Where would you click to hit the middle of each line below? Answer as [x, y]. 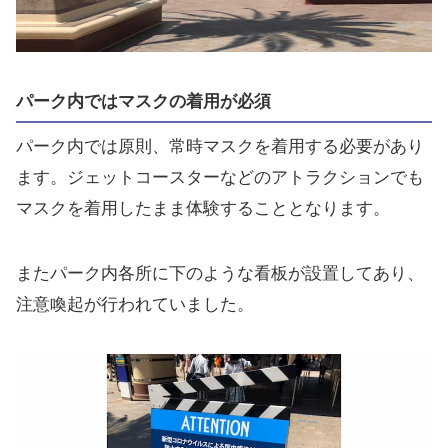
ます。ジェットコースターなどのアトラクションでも [220, 178]
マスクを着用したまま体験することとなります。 [203, 209]
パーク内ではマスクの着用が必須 [143, 101]
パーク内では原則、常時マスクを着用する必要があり [220, 147]
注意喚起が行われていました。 [135, 305]
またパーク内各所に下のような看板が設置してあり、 [220, 274]
